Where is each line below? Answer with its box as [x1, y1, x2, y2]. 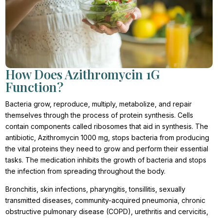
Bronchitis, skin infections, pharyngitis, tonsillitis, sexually [5, 184, 186, 193]
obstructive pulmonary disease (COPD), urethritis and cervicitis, [5, 207, 209, 216]
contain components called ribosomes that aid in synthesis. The [5, 122, 209, 130]
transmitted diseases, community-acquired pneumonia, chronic [5, 196, 206, 204]
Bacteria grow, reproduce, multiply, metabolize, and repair [5, 99, 192, 108]
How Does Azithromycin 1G [5, 65, 160, 83]
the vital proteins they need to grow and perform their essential [5, 144, 209, 153]
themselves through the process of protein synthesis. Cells [5, 110, 194, 119]
